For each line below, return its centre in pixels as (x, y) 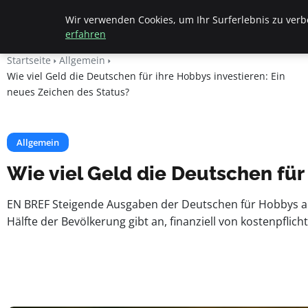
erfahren (86, 34)
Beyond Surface (71, 20)
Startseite (29, 60)
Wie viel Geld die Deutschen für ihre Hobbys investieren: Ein (146, 76)
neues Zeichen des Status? (68, 92)
